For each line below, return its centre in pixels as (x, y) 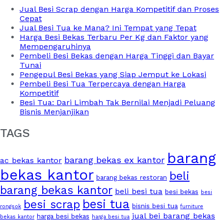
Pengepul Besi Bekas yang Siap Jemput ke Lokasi (113, 75)
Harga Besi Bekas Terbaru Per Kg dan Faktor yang (114, 37)
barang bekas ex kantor (114, 160)
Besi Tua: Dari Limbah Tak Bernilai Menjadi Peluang (117, 103)
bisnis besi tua (155, 206)
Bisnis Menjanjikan (54, 112)
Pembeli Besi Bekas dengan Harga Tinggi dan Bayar (117, 56)
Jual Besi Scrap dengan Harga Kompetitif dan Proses (119, 9)
